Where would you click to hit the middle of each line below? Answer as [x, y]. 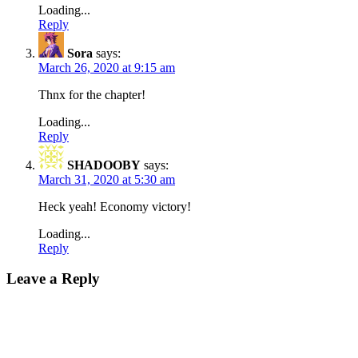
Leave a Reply [53, 279]
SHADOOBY [104, 165]
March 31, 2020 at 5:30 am [107, 179]
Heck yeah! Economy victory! [115, 206]
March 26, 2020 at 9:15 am [107, 67]
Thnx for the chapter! [92, 94]
